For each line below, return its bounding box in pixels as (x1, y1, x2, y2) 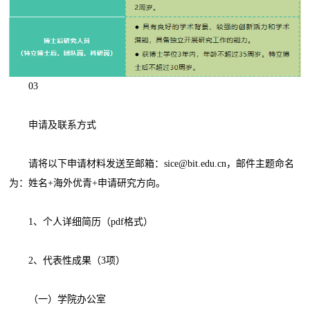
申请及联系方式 (9, 120, 97, 131)
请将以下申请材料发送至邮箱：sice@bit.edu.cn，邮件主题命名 (9, 158, 295, 170)
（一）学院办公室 (9, 294, 107, 305)
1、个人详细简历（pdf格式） (9, 217, 154, 228)
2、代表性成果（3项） (9, 255, 126, 266)
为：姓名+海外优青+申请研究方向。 (9, 178, 166, 189)
